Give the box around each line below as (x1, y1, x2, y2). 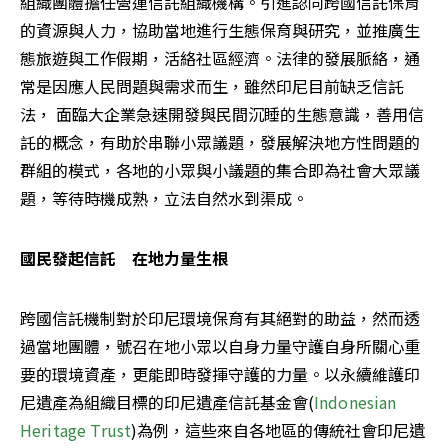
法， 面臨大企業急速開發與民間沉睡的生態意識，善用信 (20, 101, 424, 126)
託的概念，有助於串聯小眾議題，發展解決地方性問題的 (20, 129, 420, 154)
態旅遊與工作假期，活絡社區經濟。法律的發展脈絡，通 (20, 45, 420, 70)
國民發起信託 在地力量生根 (20, 245, 228, 270)
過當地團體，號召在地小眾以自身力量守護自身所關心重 (20, 333, 420, 358)
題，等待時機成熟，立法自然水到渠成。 (20, 185, 308, 210)
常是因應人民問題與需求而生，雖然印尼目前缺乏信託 (20, 73, 404, 98)
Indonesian (314, 389, 397, 414)
